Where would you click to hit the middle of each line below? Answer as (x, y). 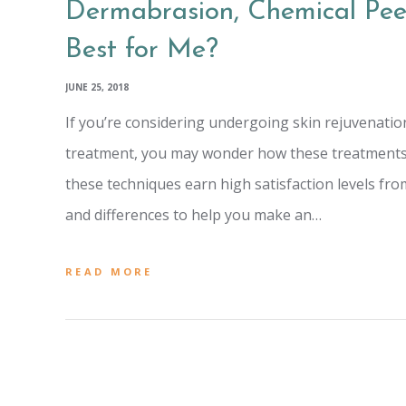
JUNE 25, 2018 (97, 87)
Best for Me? (142, 50)
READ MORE (109, 271)
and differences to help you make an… (193, 214)
